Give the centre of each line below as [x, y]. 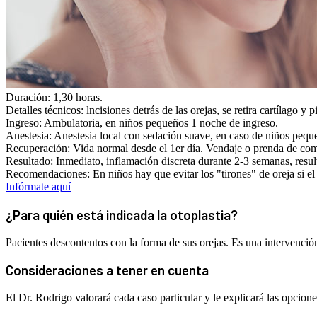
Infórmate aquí [38, 187]
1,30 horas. [78, 98]
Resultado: [31, 161]
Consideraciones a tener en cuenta [107, 270]
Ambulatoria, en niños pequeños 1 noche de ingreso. [161, 123]
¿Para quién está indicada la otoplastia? [122, 214]
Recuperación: [39, 149]
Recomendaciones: [49, 174]
